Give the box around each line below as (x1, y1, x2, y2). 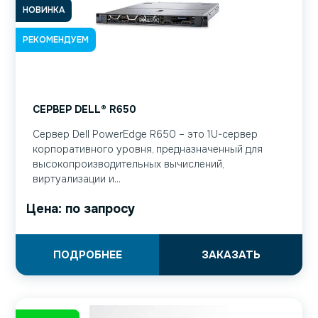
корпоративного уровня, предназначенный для (33, 143, 263, 156)
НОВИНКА (23, 4, 65, 16)
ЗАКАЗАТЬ (201, 248, 261, 263)
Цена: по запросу (26, 201, 135, 217)
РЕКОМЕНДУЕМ (23, 33, 89, 45)
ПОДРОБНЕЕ (53, 248, 122, 263)
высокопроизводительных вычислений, (33, 158, 224, 171)
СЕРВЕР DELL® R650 (33, 103, 136, 116)
